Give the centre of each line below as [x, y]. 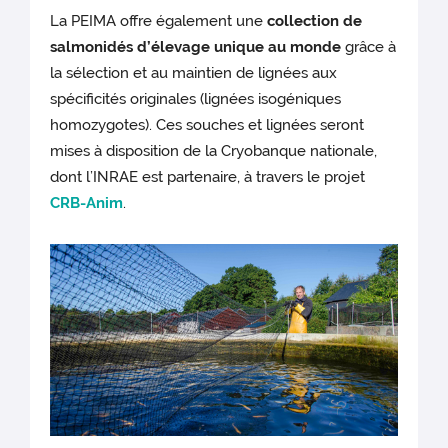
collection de [315, 21]
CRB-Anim [87, 203]
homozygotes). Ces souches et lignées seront [207, 125]
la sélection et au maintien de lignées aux [194, 73]
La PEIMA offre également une [159, 21]
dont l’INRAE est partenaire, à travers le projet [208, 177]
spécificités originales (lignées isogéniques [196, 99]
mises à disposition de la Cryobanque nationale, [214, 151]
